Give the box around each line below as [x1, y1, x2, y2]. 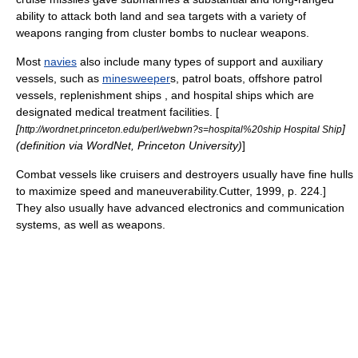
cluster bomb [133, 26, 198, 39]
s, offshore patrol [237, 72, 322, 85]
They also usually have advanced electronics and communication [16, 201, 344, 214]
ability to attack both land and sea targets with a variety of [16, 10, 306, 22]
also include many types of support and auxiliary [77, 55, 323, 68]
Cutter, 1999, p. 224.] [219, 185, 326, 197]
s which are [257, 89, 314, 101]
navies [44, 55, 77, 68]
